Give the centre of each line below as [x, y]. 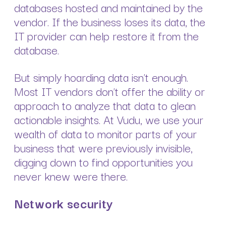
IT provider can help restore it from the [106, 35]
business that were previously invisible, [103, 148]
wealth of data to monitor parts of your [105, 133]
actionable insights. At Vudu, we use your [109, 119]
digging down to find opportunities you [103, 162]
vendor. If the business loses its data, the [110, 21]
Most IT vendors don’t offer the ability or [109, 91]
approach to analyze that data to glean [105, 105]
